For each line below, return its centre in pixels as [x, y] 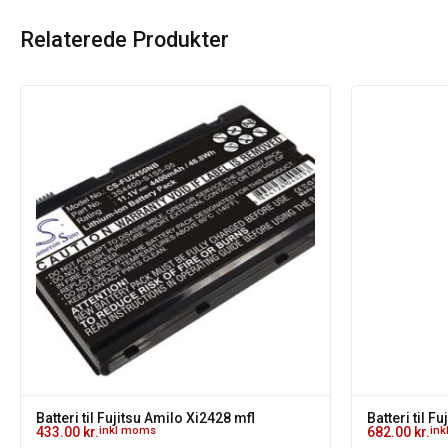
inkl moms [127, 430]
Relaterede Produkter [124, 39]
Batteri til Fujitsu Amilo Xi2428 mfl [145, 418]
